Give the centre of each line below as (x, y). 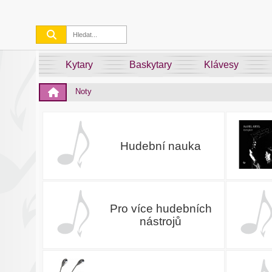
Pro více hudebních (161, 209)
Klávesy (222, 65)
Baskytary (150, 65)
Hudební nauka (161, 146)
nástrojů (161, 221)
